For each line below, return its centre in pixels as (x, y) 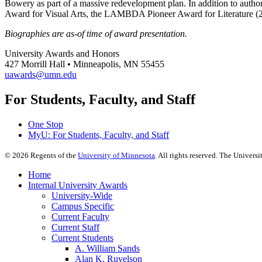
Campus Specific (83, 206)
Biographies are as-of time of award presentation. (96, 33)
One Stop (46, 124)
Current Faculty (80, 216)
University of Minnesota (116, 155)
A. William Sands (107, 248)
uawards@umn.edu (41, 74)
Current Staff (75, 227)
